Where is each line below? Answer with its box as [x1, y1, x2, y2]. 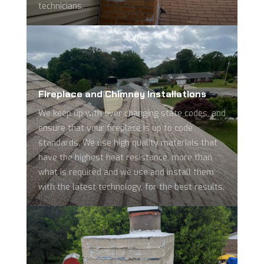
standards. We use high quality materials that [38, 137, 217, 149]
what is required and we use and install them [38, 167, 214, 179]
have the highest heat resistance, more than [38, 152, 212, 164]
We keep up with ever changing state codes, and [38, 108, 226, 120]
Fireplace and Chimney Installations [38, 88, 206, 101]
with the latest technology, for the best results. [38, 181, 225, 193]
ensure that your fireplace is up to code [38, 123, 193, 134]
